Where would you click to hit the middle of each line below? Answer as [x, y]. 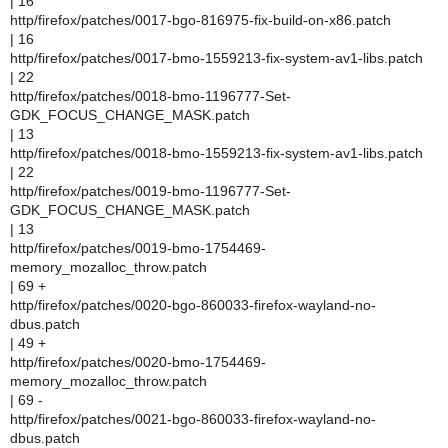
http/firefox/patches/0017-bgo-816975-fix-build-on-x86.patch [200, 20]
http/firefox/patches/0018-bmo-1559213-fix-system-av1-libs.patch [216, 153]
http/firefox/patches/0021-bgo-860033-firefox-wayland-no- [193, 419]
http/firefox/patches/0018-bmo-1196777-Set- [150, 96]
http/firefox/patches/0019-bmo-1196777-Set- [150, 191]
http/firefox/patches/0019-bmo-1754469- [138, 248]
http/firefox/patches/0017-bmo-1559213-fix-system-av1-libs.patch [216, 58]
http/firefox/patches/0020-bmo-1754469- [138, 362]
